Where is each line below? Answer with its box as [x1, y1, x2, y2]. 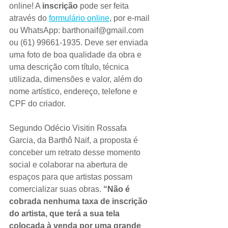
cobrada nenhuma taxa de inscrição [9, 197, 150, 206]
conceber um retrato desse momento [9, 148, 142, 157]
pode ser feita [78, 2, 131, 10]
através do [9, 14, 49, 22]
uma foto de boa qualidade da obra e [9, 50, 144, 59]
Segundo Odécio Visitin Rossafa [9, 124, 129, 132]
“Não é [103, 185, 132, 193]
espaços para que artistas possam [9, 173, 134, 181]
